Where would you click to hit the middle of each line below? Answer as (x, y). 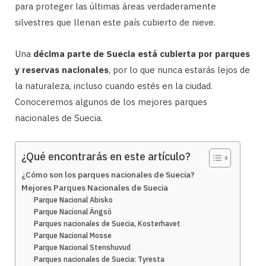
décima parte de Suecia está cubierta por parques (142, 54)
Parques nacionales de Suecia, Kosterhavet (107, 224)
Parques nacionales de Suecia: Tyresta (99, 259)
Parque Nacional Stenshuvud (83, 247)
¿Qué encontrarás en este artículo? (106, 157)
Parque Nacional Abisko (74, 200)
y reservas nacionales (62, 70)
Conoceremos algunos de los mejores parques (111, 102)
